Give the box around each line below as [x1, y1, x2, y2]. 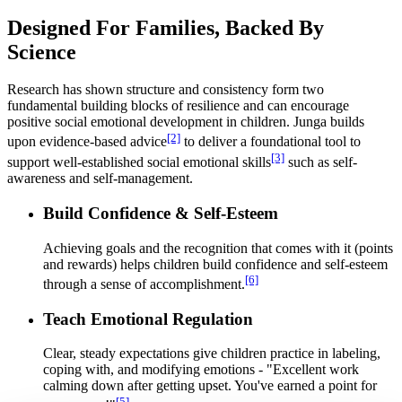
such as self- [284, 154, 357, 170]
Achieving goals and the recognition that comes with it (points [43, 240, 393, 256]
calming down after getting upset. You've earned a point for [43, 378, 377, 394]
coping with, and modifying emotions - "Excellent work [43, 362, 359, 378]
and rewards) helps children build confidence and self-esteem [43, 256, 388, 272]
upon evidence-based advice [7, 134, 167, 150]
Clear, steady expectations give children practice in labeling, [43, 345, 380, 362]
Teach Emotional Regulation [43, 309, 253, 328]
